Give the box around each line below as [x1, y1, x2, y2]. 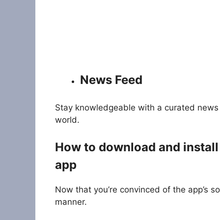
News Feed [80, 73, 142, 87]
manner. [55, 197, 87, 207]
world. [55, 114, 80, 125]
